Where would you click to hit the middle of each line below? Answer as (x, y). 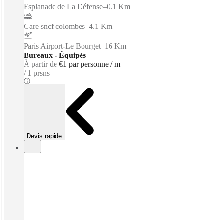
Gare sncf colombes (54, 26)
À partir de (40, 64)
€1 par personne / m (90, 64)
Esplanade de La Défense (63, 6)
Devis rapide (44, 136)
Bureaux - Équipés (55, 55)
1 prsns (39, 73)
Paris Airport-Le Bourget (62, 46)
